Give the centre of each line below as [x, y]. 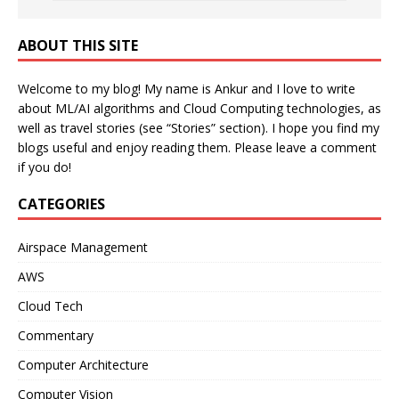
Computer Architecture [83, 365]
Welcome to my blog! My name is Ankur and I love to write [187, 89]
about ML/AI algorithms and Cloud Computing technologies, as [199, 109]
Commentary [56, 336]
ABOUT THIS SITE [78, 46]
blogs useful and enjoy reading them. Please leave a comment [197, 148]
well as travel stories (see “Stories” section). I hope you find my [199, 128]
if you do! [45, 167]
